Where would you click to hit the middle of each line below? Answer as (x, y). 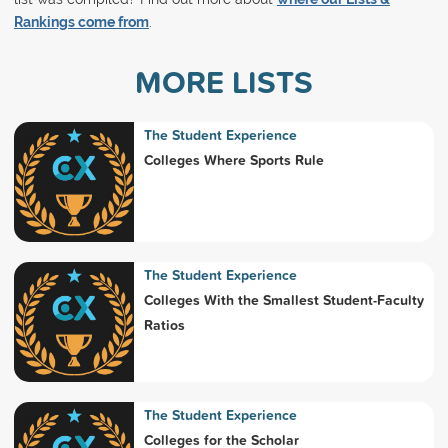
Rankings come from (81, 22)
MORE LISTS (223, 82)
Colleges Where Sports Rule (233, 160)
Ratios (164, 325)
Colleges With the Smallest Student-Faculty (283, 300)
